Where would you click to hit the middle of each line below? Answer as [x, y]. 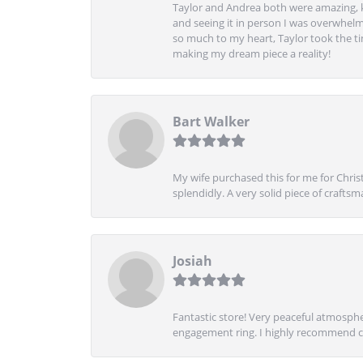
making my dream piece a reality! [252, 53]
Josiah [192, 261]
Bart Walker [211, 121]
